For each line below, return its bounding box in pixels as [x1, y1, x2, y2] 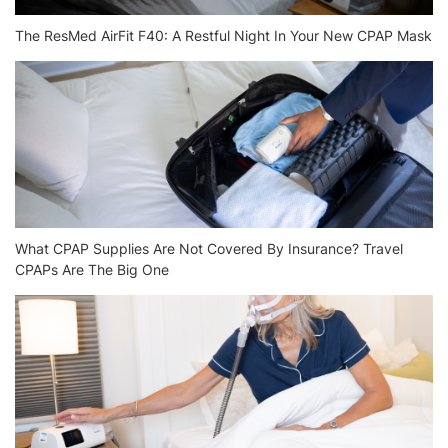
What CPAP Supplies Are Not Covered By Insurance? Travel [15, 240, 403, 258]
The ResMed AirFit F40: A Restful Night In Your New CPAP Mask [15, 27, 432, 45]
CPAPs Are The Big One [15, 261, 169, 279]
